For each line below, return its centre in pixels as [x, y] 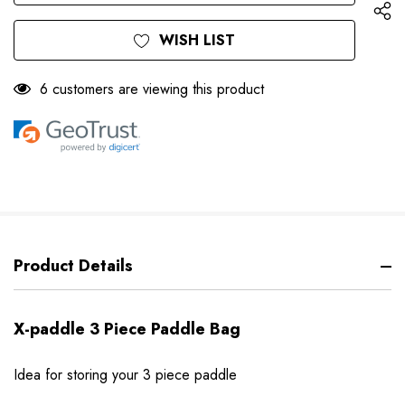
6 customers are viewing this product [152, 89]
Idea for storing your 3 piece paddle [125, 375]
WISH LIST [197, 41]
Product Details [73, 266]
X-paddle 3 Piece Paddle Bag [127, 330]
